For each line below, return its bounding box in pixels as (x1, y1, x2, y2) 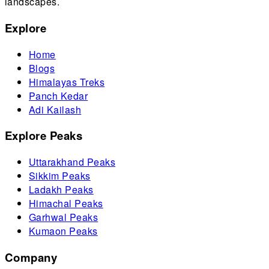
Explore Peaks (5, 127, 83, 144)
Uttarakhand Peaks (29, 155, 116, 169)
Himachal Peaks (29, 196, 103, 211)
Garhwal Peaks (29, 210, 98, 225)
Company (5, 249, 58, 265)
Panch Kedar (29, 88, 88, 103)
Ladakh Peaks (29, 183, 94, 197)
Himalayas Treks (29, 74, 105, 89)
